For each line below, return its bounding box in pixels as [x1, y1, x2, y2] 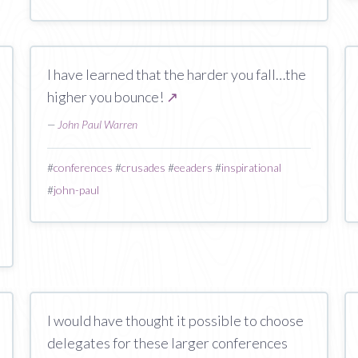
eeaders [174, 161, 213, 174]
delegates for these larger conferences [47, 334, 288, 352]
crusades [121, 161, 166, 174]
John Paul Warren [58, 117, 138, 131]
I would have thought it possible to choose [47, 312, 304, 329]
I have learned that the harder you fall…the [47, 66, 307, 83]
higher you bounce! [47, 88, 167, 105]
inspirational [221, 161, 282, 174]
